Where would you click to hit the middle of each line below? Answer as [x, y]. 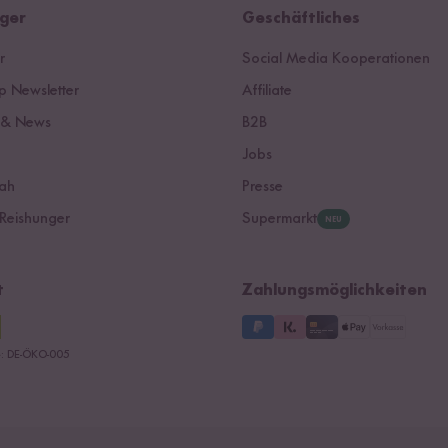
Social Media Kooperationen [336, 58]
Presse [262, 186]
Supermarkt [279, 218]
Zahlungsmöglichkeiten [334, 290]
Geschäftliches [301, 18]
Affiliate [267, 90]
